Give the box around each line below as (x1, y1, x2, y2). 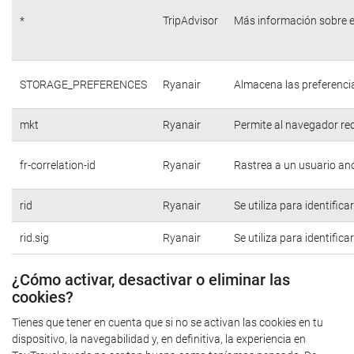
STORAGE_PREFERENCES (20, 78, 147, 91)
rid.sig (20, 232, 49, 244)
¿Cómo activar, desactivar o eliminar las (12, 270, 290, 289)
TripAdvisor (163, 14, 218, 27)
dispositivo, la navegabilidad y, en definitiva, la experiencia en (12, 332, 306, 345)
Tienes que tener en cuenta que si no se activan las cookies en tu (12, 315, 323, 329)
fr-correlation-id (20, 159, 96, 171)
